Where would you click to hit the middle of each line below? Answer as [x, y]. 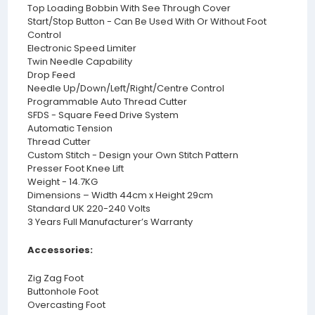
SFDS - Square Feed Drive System [103, 115]
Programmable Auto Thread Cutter [107, 102]
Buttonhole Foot [64, 292]
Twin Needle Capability [79, 62]
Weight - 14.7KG [63, 182]
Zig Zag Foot [56, 278]
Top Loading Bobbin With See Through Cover [129, 8]
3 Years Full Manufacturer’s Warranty [110, 222]
